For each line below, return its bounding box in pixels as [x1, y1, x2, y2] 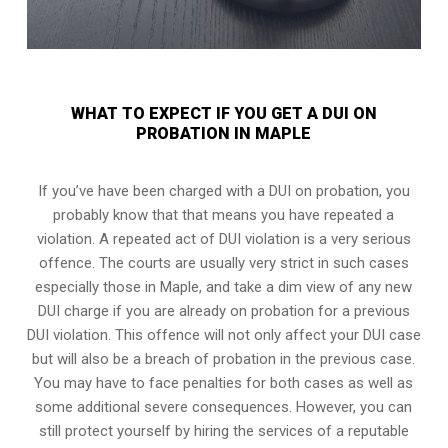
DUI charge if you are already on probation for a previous [37, 301, 410, 320]
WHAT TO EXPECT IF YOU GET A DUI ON [70, 103, 377, 123]
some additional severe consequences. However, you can [35, 397, 413, 416]
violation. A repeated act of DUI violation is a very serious [36, 229, 411, 248]
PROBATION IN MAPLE [136, 123, 312, 143]
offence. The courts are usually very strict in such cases [38, 253, 409, 272]
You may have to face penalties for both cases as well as [34, 373, 414, 392]
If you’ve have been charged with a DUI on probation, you [37, 181, 410, 200]
